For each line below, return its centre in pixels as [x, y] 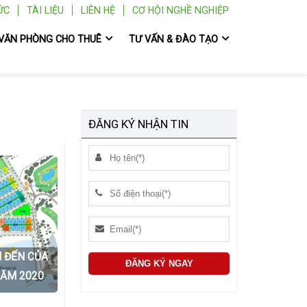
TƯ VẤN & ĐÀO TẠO [173, 39]
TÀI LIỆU [45, 10]
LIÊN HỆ [98, 10]
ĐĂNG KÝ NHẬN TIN [138, 124]
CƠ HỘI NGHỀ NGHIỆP [181, 10]
